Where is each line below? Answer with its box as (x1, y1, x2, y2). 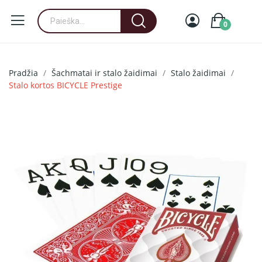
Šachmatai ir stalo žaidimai (51, 67, 157, 78)
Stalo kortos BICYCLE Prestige (9, 80, 122, 91)
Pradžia (9, 67, 38, 78)
